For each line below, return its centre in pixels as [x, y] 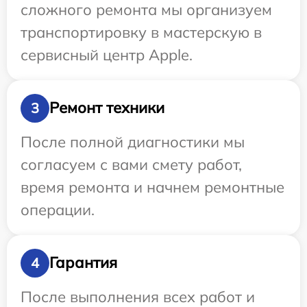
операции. [58, 209]
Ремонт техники [107, 108]
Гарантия [83, 263]
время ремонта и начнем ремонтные [152, 187]
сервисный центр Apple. [107, 54]
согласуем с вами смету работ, [131, 164]
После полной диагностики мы [133, 142]
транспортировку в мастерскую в [141, 32]
